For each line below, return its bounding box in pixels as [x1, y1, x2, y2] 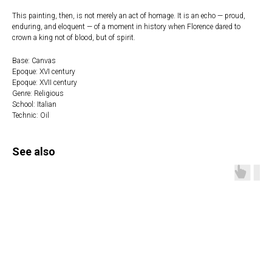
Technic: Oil [12, 111, 49, 120]
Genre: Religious [12, 89, 64, 98]
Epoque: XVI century [12, 67, 75, 76]
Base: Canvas [12, 56, 56, 65]
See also [12, 145, 55, 158]
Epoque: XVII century [12, 78, 77, 87]
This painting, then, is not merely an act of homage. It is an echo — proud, [12, 12, 245, 20]
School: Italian [12, 100, 56, 109]
